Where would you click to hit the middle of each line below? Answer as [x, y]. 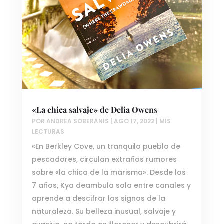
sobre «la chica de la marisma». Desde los [109, 173]
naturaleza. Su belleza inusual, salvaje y [104, 212]
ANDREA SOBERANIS [77, 121]
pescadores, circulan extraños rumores [104, 160]
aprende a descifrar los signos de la [98, 199]
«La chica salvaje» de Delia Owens [94, 110]
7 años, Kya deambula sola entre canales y [111, 186]
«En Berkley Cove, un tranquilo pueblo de [106, 147]
